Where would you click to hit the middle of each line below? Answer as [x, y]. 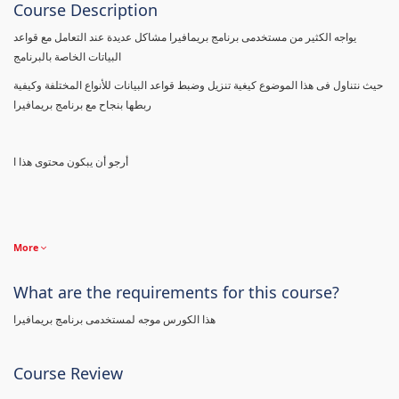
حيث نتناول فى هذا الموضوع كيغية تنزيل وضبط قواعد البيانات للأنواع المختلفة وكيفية [198, 85]
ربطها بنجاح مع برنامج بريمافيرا [82, 104]
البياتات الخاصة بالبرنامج [67, 56]
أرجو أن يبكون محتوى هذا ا [71, 161]
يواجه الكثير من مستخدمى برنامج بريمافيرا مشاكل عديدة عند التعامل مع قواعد [185, 37]
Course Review [68, 373]
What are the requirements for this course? [176, 292]
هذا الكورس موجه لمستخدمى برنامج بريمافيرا [114, 319]
